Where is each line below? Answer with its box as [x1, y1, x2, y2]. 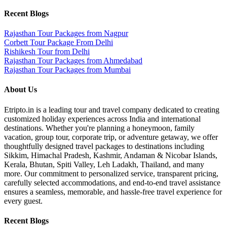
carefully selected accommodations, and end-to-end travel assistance [4, 178, 220, 187]
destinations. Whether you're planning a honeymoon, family [4, 123, 195, 132]
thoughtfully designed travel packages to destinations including [4, 141, 204, 150]
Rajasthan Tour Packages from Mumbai [4, 65, 131, 74]
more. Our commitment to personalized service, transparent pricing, [4, 169, 218, 178]
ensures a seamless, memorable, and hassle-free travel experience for [4, 187, 222, 196]
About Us [4, 85, 37, 94]
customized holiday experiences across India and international [4, 114, 201, 123]
